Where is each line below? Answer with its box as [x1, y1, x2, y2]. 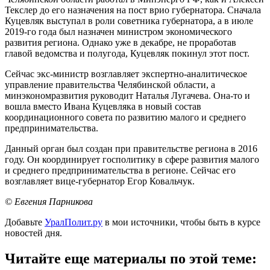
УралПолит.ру [45, 217, 102, 228]
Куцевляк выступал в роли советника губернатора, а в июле [5, 16, 253, 27]
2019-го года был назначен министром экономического [5, 27, 232, 37]
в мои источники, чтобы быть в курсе [102, 217, 260, 228]
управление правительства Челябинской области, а [5, 80, 215, 90]
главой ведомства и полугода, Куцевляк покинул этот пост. [5, 48, 250, 59]
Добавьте [5, 217, 45, 228]
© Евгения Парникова [5, 196, 93, 207]
